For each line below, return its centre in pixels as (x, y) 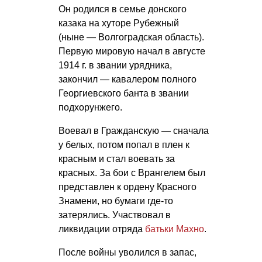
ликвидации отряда (102, 229)
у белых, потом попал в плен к (124, 145)
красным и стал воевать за (117, 159)
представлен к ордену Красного (127, 187)
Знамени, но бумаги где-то (116, 201)
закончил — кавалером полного (127, 80)
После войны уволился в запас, (127, 253)
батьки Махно (175, 229)
